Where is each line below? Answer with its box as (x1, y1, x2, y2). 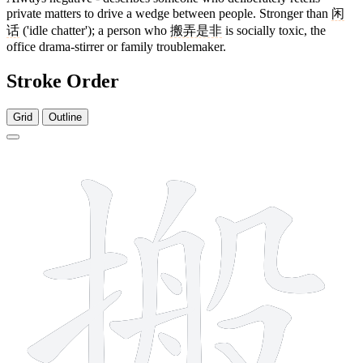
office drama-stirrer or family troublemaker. (6, 40, 226, 54)
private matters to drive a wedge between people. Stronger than (6, 6, 331, 21)
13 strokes (310, 144, 350, 155)
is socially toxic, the (222, 23, 326, 38)
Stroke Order (6, 70, 119, 92)
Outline (49, 110, 82, 123)
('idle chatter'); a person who (19, 23, 170, 38)
